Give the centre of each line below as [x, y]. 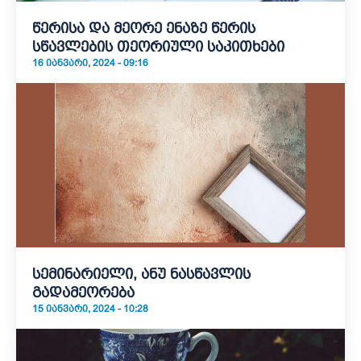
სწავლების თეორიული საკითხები [158, 47]
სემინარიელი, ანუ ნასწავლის [141, 274]
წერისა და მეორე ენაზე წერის [144, 28]
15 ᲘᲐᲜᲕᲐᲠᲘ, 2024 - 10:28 [90, 309]
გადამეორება [83, 293]
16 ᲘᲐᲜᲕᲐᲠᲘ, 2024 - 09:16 [90, 63]
